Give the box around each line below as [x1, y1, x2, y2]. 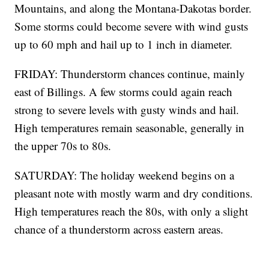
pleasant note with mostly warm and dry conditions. [14, 186, 253, 201]
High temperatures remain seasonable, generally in [14, 120, 245, 136]
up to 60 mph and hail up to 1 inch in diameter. [14, 37, 233, 52]
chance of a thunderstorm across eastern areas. [14, 222, 224, 237]
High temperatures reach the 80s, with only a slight [14, 204, 249, 219]
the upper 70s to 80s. [14, 138, 112, 154]
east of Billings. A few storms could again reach [14, 84, 233, 100]
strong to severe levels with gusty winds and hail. [14, 102, 240, 118]
